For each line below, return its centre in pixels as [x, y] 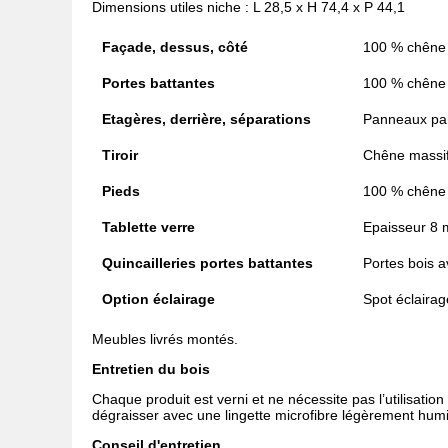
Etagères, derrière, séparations [206, 119]
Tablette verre [148, 227]
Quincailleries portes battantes [207, 263]
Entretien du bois [151, 369]
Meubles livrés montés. [165, 339]
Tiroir [120, 155]
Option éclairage [158, 299]
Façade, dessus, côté [175, 47]
